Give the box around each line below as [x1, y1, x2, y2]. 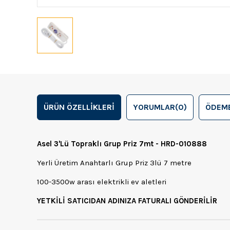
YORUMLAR [133, 102, 175, 112]
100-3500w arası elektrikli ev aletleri [37, 177, 166, 186]
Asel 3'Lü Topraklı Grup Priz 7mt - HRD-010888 [37, 139, 207, 148]
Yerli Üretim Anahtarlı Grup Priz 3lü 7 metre [37, 158, 191, 167]
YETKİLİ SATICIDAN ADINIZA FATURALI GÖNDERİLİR [37, 196, 217, 205]
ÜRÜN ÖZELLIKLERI [44, 102, 114, 112]
